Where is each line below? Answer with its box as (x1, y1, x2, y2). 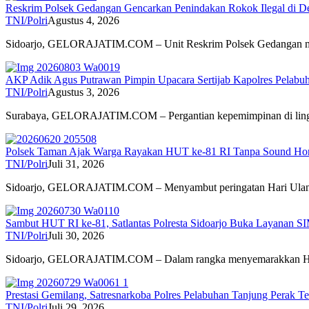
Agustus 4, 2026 (48, 14, 119, 27)
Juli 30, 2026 (48, 230, 104, 242)
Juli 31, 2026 (48, 158, 104, 170)
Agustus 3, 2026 (48, 86, 119, 99)
